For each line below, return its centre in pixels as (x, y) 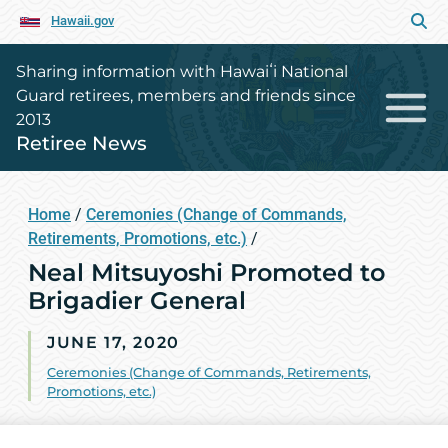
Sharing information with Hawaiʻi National (182, 71)
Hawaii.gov (82, 20)
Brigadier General (137, 300)
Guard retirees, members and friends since (186, 95)
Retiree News (81, 143)
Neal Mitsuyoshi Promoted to (206, 272)
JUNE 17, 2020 (113, 342)
